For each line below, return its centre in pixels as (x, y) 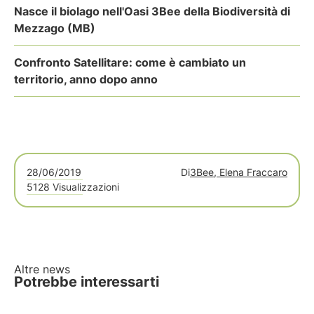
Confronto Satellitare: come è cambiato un (130, 62)
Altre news (42, 269)
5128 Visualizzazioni (73, 187)
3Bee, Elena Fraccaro (239, 172)
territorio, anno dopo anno (86, 79)
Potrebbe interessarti (87, 282)
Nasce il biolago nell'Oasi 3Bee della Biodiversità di (152, 11)
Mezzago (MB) (55, 28)
